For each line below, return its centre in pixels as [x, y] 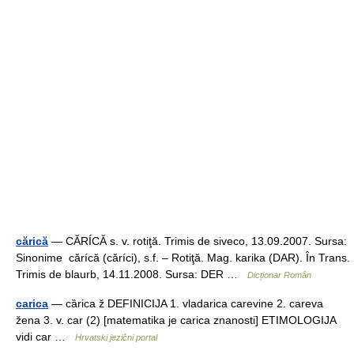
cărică [32, 241]
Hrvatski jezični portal [116, 337]
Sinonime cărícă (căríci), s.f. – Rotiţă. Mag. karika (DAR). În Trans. [183, 258]
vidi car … [45, 337]
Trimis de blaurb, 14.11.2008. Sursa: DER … [132, 274]
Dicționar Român [279, 275]
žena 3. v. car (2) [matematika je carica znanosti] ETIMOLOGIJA [176, 320]
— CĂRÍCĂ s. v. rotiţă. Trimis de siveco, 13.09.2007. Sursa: [198, 241]
